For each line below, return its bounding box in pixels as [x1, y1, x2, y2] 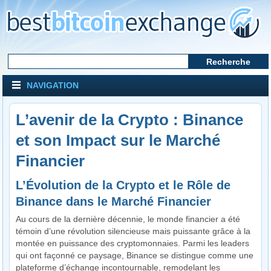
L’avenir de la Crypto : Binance [16, 111, 244, 128]
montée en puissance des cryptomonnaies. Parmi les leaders [16, 238, 250, 248]
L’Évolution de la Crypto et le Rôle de [16, 178, 231, 192]
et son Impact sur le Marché [16, 132, 221, 149]
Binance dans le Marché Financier [16, 195, 212, 208]
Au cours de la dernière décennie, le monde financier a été [16, 214, 241, 224]
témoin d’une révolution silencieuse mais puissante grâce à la [16, 226, 251, 236]
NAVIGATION [24, 80, 79, 90]
